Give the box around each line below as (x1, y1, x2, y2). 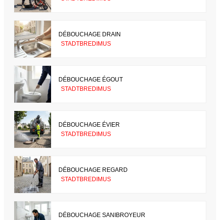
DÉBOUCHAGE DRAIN (58, 30, 121, 38)
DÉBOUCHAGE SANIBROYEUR (58, 211, 145, 219)
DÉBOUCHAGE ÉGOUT (58, 76, 123, 83)
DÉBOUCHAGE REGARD (58, 166, 128, 173)
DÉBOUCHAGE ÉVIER (58, 121, 120, 128)
